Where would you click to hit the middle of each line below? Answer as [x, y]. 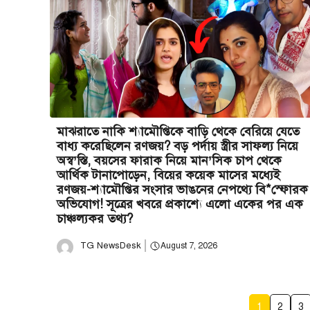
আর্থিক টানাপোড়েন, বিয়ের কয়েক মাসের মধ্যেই [168, 175]
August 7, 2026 [189, 246]
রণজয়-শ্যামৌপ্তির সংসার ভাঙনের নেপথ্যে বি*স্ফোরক [182, 189]
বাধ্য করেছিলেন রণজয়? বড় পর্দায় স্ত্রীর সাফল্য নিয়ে [177, 146]
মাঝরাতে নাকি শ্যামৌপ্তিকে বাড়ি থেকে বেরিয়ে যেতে [178, 131]
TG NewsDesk [111, 245]
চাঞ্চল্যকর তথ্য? [95, 218]
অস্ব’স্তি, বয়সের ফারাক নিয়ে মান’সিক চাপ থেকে [169, 160]
